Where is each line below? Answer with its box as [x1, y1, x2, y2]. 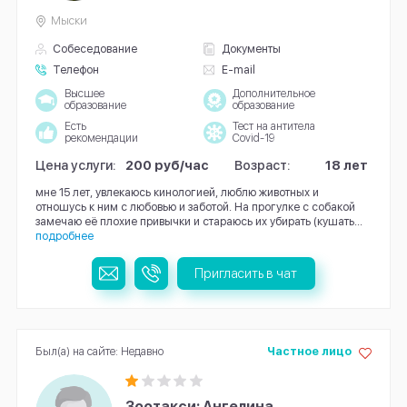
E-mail [221, 62, 255, 76]
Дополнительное [232, 87, 315, 101]
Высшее [64, 87, 104, 101]
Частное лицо [266, 344, 352, 359]
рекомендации [64, 132, 138, 145]
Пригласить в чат [194, 264, 298, 281]
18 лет [324, 157, 368, 174]
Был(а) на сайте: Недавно [35, 344, 164, 359]
